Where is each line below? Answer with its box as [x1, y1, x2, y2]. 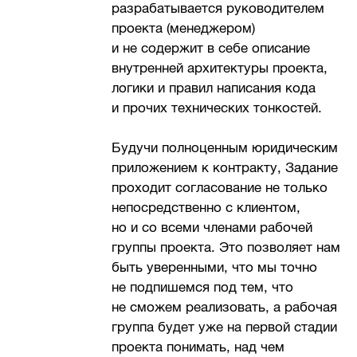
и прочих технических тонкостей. [112, 100, 323, 116]
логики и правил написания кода [112, 80, 316, 96]
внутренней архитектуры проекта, [112, 60, 328, 76]
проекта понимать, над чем [112, 339, 285, 355]
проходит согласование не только [112, 180, 328, 196]
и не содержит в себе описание [112, 40, 311, 56]
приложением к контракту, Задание [112, 160, 339, 176]
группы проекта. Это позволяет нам [112, 240, 341, 256]
